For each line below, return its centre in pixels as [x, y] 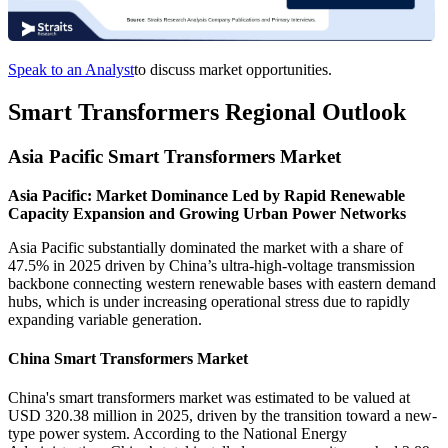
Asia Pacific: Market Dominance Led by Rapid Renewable [206, 195]
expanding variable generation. [105, 319]
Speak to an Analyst [71, 70]
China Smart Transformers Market [128, 359]
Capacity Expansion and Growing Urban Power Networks [207, 213]
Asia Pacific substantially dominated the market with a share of [205, 247]
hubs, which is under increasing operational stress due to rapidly [209, 301]
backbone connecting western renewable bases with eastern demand [222, 283]
